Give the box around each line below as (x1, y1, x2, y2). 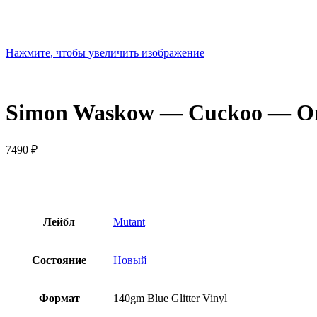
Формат (38, 292, 80, 304)
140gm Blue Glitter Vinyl (113, 292, 227, 304)
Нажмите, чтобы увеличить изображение (6, 47, 204, 59)
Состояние (32, 253, 86, 266)
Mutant (113, 215, 145, 228)
